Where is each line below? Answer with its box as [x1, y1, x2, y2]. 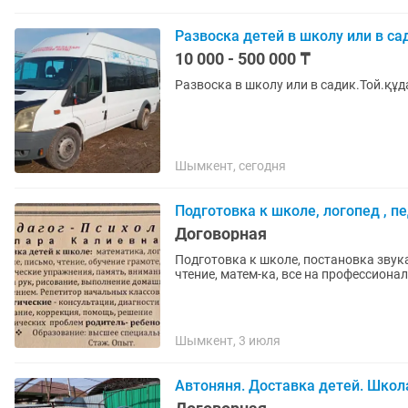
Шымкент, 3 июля [175, 333, 280, 348]
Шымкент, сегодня [175, 158, 286, 173]
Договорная [175, 224, 267, 243]
